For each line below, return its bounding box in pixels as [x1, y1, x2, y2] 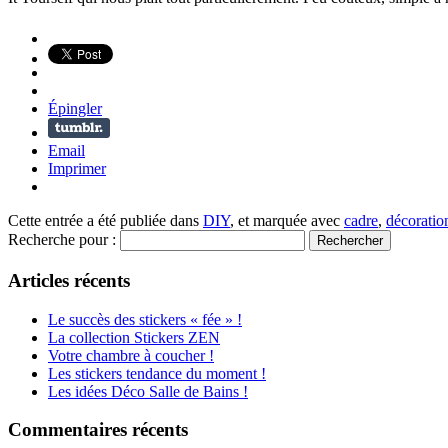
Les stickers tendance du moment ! [48, 364, 266, 382]
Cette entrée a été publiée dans [8, 212, 203, 230]
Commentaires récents [8, 419, 188, 441]
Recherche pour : [8, 231, 116, 249]
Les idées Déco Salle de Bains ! [48, 382, 248, 400]
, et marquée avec [230, 212, 344, 230]
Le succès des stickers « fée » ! [48, 310, 242, 328]
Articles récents [8, 270, 130, 292]
